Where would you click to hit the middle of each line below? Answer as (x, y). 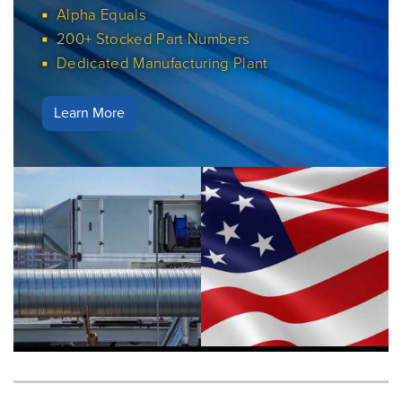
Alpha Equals (102, 14)
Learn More (89, 112)
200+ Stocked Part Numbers (153, 39)
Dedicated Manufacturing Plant (162, 63)
